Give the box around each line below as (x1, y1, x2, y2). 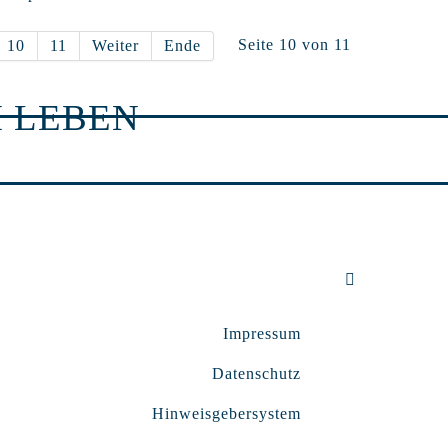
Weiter (91, 36, 139, 54)
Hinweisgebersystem (152, 404, 301, 422)
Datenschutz (212, 364, 301, 382)
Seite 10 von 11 (238, 35, 351, 53)
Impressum (223, 324, 301, 342)
